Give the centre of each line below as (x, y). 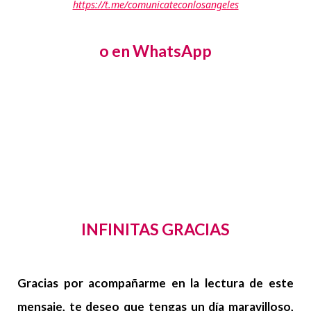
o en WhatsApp (155, 50)
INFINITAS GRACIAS (155, 229)
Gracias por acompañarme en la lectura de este (155, 283)
